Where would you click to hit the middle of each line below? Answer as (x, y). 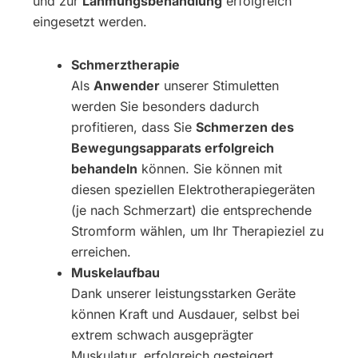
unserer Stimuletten (220, 85)
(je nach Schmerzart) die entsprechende (192, 210)
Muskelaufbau (116, 272)
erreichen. (101, 251)
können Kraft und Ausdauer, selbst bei (186, 314)
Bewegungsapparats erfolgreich (173, 147)
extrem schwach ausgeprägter (163, 334)
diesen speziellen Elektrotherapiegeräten (193, 189)
